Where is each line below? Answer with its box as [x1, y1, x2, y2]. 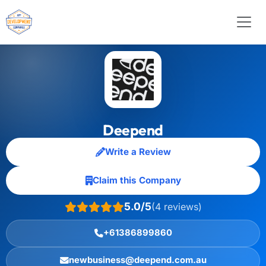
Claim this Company [92, 175, 181, 186]
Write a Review [104, 146, 171, 157]
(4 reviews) [151, 200, 202, 213]
